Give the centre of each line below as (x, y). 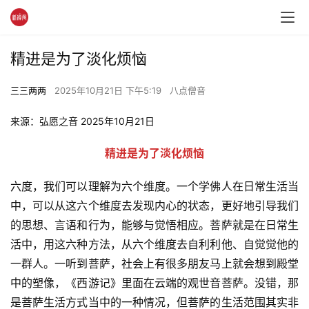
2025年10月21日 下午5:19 (109, 90)
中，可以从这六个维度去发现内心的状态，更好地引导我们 (154, 206)
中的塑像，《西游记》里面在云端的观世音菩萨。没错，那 (154, 283)
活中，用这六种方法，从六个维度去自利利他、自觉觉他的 (154, 244)
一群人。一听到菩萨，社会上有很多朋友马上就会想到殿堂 (154, 263)
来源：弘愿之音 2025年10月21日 (84, 121)
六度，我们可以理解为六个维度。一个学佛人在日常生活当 (154, 186)
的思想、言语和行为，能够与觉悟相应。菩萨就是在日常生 (154, 225)
